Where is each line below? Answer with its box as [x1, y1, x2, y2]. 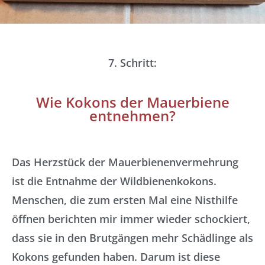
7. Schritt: [108, 56, 157, 70]
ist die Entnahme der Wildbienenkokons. [12, 174, 216, 188]
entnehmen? [89, 106, 176, 125]
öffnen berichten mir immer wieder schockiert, [12, 212, 250, 226]
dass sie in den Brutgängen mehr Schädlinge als [12, 231, 253, 245]
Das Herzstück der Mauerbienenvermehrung [12, 155, 238, 169]
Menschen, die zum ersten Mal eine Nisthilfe [12, 193, 238, 207]
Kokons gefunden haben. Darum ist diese [12, 250, 220, 264]
